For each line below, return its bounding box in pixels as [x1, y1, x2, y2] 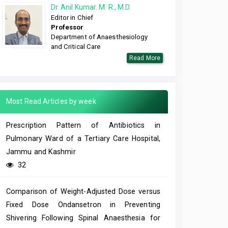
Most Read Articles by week [6, 97, 96, 106]
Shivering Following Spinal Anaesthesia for [6, 214, 160, 222]
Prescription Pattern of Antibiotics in [6, 121, 160, 130]
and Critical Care [50, 43, 101, 51]
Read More [129, 54, 160, 62]
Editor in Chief [50, 14, 94, 22]
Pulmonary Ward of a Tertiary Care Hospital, [6, 134, 160, 143]
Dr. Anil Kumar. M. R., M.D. [50, 3, 131, 12]
